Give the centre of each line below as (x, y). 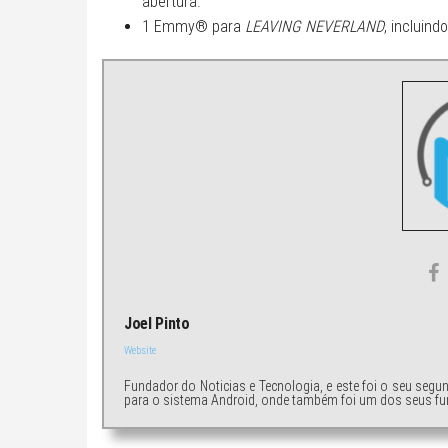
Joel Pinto (157, 323)
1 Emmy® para (193, 26)
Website (140, 350)
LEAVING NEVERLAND (314, 26)
